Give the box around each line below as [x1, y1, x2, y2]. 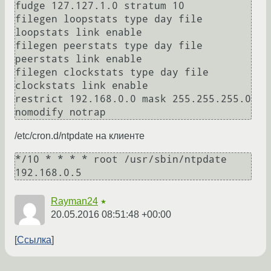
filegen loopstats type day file [15, 13, 203, 25]
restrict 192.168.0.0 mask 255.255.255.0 [15, 93, 251, 105]
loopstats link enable [15, 27, 142, 39]
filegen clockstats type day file [15, 67, 209, 79]
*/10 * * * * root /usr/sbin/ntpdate [15, 154, 227, 166]
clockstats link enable [15, 80, 148, 92]
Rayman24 [51, 196, 98, 207]
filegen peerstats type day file [15, 40, 203, 52]
